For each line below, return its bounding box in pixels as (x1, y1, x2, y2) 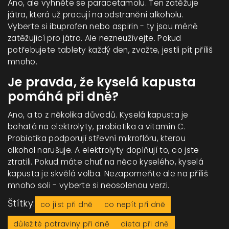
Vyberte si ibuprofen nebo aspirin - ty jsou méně (8, 20, 198, 32)
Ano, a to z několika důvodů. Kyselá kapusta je (8, 109, 189, 120)
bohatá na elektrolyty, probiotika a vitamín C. (8, 121, 186, 132)
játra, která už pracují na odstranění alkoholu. (8, 9, 184, 20)
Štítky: (8, 196, 35, 210)
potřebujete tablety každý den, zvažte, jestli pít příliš (8, 44, 213, 55)
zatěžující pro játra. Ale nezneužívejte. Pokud (8, 32, 181, 43)
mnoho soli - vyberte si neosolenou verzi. (8, 179, 170, 191)
